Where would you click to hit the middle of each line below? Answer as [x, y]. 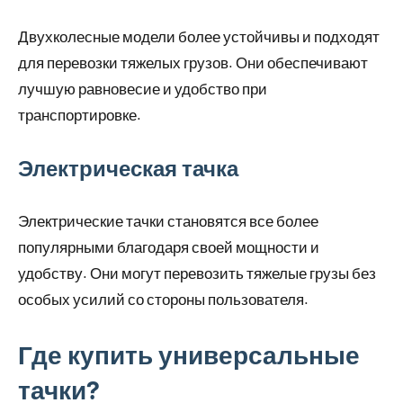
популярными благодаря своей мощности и [169, 247]
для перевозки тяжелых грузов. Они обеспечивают [193, 63]
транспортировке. [80, 115]
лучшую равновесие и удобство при [143, 89]
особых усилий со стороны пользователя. [163, 299]
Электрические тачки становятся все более [168, 221]
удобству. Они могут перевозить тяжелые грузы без [197, 273]
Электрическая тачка [128, 168]
